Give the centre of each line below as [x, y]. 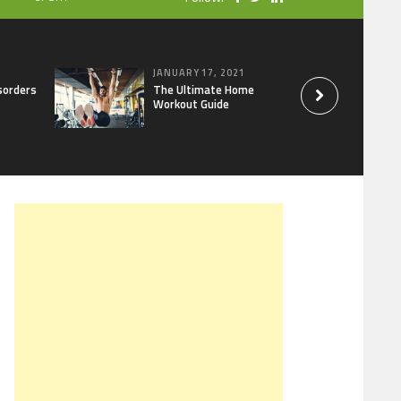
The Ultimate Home [204, 90]
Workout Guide [191, 104]
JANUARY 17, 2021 [199, 73]
